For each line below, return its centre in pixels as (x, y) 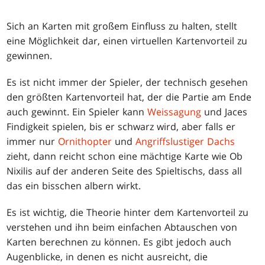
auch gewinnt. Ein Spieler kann (77, 112)
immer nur (33, 141)
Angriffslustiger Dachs (185, 141)
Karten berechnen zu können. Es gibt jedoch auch (119, 242)
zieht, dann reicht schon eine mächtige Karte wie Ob (125, 156)
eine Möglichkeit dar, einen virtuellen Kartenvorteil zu (127, 41)
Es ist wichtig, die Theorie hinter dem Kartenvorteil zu (128, 212)
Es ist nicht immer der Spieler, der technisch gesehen (127, 82)
